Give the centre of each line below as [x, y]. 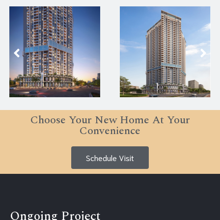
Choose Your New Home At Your [110, 120]
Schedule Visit [110, 157]
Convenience [110, 131]
